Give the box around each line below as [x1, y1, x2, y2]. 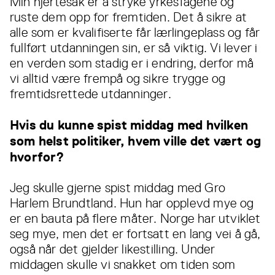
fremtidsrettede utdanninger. [10, 87, 171, 102]
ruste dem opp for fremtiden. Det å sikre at [10, 10, 247, 25]
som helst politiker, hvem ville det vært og [10, 133, 261, 149]
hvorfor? [10, 149, 64, 165]
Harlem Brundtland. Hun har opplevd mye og [10, 196, 254, 211]
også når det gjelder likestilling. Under [10, 242, 215, 257]
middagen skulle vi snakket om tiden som [10, 257, 236, 273]
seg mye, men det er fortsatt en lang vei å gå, [10, 227, 261, 242]
